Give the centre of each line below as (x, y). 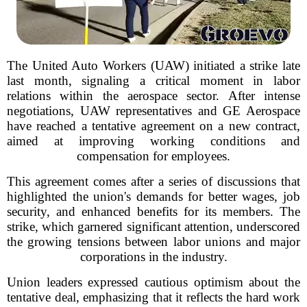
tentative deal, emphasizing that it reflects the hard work (153, 297)
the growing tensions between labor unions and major (153, 242)
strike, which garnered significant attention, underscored (153, 226)
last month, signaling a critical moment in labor (153, 81)
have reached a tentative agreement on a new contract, (153, 126)
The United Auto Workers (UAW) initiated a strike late (153, 65)
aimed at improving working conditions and (153, 141)
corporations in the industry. (153, 257)
